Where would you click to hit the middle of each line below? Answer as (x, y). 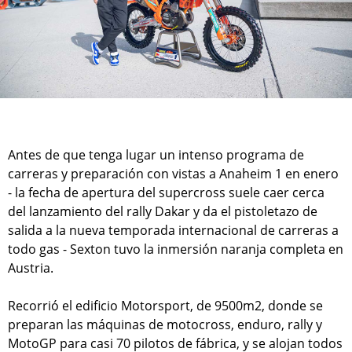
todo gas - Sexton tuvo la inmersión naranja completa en (176, 249)
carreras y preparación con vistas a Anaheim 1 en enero (173, 174)
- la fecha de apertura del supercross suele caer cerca (166, 193)
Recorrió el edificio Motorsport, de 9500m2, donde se (165, 306)
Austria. (31, 268)
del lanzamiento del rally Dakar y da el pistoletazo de (163, 212)
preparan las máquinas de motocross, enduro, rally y (165, 325)
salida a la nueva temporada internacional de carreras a (173, 231)
